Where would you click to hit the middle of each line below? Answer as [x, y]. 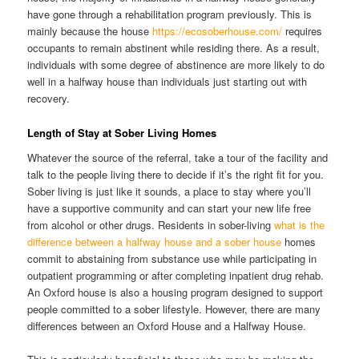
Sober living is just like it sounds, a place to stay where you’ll [169, 192]
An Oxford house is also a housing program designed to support [175, 292]
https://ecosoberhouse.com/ [218, 31]
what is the [300, 225]
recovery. [49, 99]
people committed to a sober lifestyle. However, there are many [174, 309]
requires [303, 31]
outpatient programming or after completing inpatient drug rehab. [176, 276]
